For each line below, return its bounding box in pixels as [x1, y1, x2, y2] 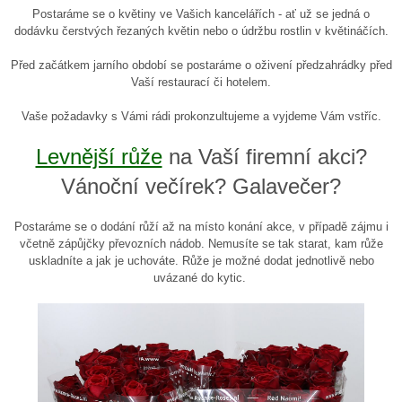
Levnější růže [35, 144, 162, 170]
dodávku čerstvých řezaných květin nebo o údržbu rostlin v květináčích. [13, 24, 389, 39]
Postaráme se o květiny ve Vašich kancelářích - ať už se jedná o [32, 7, 370, 22]
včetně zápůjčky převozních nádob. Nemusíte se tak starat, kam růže [19, 237, 383, 251]
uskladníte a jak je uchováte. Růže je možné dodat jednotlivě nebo [28, 254, 374, 268]
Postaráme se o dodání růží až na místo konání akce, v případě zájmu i [13, 220, 389, 234]
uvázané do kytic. [153, 271, 249, 285]
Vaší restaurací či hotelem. [131, 75, 271, 90]
